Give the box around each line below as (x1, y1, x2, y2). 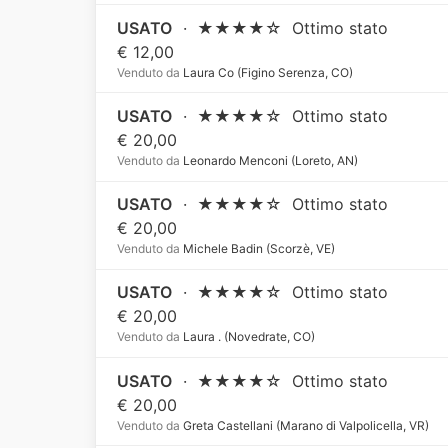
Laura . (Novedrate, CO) (180, 329, 316, 345)
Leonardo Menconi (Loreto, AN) (180, 152, 359, 168)
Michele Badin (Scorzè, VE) (180, 241, 336, 257)
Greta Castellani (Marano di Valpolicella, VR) (180, 417, 430, 433)
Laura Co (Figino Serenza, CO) (180, 64, 354, 80)
